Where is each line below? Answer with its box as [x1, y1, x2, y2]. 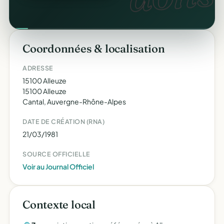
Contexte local [22, 197, 95, 211]
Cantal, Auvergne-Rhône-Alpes [22, 97, 126, 106]
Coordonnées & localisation [22, 41, 165, 55]
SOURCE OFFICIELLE [22, 150, 90, 158]
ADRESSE [22, 64, 53, 72]
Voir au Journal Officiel [22, 162, 94, 171]
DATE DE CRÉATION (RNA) [22, 117, 104, 125]
